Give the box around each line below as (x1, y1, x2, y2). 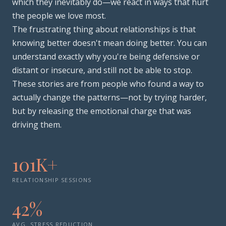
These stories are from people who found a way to (12, 78, 204, 89)
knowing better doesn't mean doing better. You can (12, 37, 207, 48)
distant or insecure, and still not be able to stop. (12, 65, 192, 76)
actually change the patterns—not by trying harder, (12, 92, 207, 103)
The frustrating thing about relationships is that (12, 24, 196, 35)
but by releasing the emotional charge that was (12, 105, 191, 117)
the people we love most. (12, 10, 106, 21)
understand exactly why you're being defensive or (12, 51, 200, 62)
